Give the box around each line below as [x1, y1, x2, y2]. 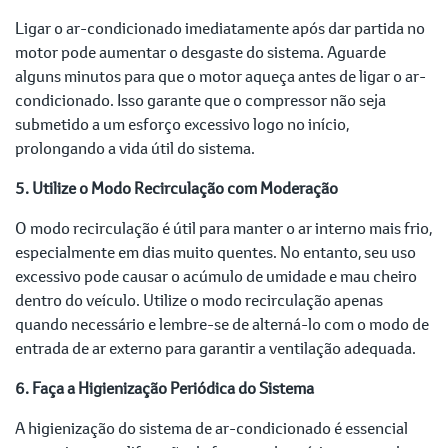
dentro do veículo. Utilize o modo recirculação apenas [15, 289, 383, 311]
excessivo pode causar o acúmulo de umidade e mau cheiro [15, 265, 417, 287]
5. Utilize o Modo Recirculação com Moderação [15, 177, 338, 199]
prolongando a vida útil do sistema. [15, 137, 255, 159]
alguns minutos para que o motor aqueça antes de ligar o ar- [15, 65, 426, 87]
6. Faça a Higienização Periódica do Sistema [15, 377, 314, 399]
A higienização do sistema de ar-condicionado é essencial [15, 417, 408, 439]
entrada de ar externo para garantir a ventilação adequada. [15, 337, 416, 359]
